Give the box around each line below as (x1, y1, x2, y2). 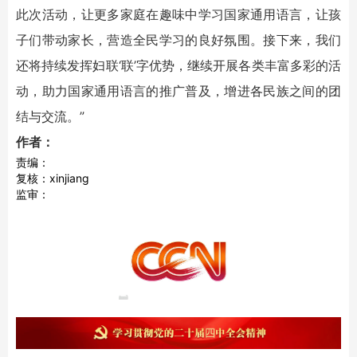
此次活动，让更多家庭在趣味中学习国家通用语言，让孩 (16, 6, 341, 22)
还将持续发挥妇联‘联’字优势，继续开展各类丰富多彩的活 (16, 57, 341, 73)
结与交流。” (16, 108, 84, 124)
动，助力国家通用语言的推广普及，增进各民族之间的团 (16, 82, 341, 99)
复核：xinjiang (16, 171, 89, 185)
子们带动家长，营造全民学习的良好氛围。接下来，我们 (16, 31, 341, 48)
